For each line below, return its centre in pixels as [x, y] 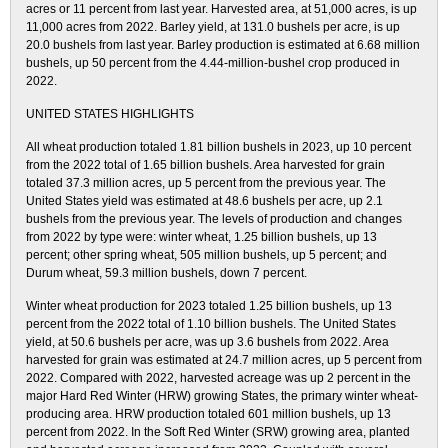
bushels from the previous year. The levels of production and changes [214, 219]
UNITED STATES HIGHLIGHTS [110, 114]
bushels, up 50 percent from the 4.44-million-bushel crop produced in [213, 63]
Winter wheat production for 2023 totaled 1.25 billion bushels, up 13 [209, 306]
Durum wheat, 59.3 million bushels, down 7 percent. [166, 273]
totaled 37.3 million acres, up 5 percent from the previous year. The [206, 183]
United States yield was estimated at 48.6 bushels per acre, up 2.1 [204, 201]
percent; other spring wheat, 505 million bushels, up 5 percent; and [206, 255]
